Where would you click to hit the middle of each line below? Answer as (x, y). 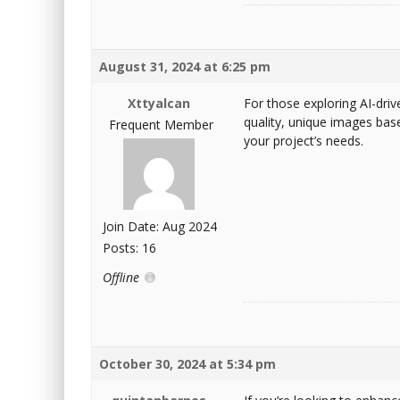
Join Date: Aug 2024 (160, 226)
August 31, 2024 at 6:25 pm (185, 67)
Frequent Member (161, 125)
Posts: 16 (129, 248)
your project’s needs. (304, 141)
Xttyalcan (159, 103)
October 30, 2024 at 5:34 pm (187, 364)
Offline (123, 277)
